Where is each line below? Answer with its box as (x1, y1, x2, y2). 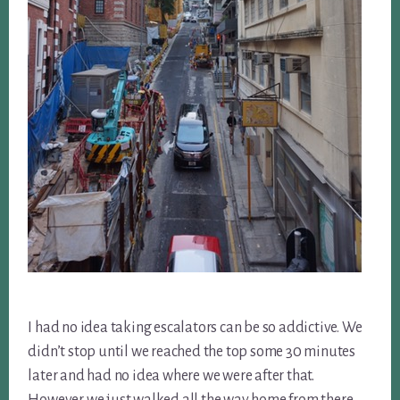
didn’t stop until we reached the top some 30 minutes (28, 343, 355, 360)
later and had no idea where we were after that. (28, 367, 314, 384)
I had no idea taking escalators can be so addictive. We (28, 319, 362, 336)
